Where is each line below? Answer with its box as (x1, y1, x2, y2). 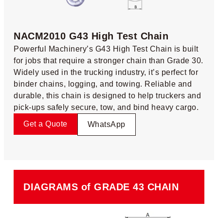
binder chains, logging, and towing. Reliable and (14, 79, 192, 88)
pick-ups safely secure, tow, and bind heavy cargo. (14, 103, 199, 111)
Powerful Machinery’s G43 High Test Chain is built (14, 44, 199, 53)
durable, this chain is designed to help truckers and (14, 91, 201, 100)
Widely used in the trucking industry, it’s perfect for (14, 68, 198, 76)
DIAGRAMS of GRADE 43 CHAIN (23, 181, 179, 192)
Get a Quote (23, 119, 68, 128)
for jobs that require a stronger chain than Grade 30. (14, 56, 203, 65)
